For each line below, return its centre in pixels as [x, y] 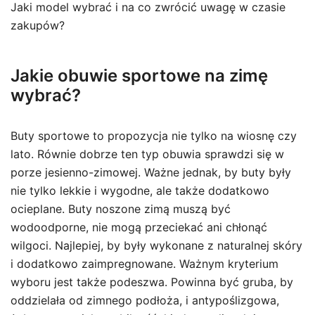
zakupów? [38, 25]
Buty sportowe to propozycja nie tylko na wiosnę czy [154, 136]
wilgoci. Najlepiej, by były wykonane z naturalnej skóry [156, 245]
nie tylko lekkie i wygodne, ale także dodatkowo [140, 191]
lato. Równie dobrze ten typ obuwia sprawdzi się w [147, 154]
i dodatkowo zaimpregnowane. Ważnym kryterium [144, 264]
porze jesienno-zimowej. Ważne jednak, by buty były [151, 172]
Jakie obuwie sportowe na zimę [139, 76]
